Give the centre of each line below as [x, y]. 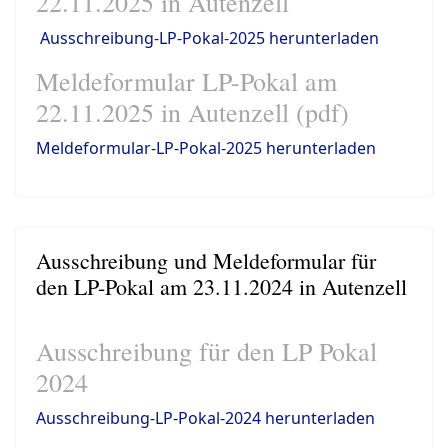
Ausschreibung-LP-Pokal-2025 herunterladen [209, 38]
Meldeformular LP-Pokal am [186, 81]
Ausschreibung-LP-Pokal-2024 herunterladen [205, 418]
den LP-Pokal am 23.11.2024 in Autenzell [221, 286]
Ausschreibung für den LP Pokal [206, 351]
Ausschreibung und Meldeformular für [206, 260]
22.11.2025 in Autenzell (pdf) [192, 112]
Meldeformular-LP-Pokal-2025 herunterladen [206, 148]
